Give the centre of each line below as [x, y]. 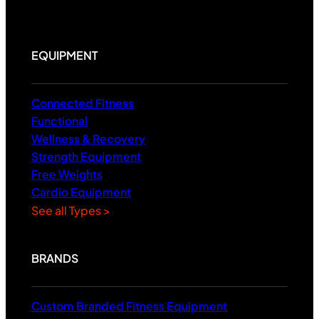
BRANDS [54, 258]
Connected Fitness [82, 103]
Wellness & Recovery [88, 138]
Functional [59, 121]
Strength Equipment [86, 156]
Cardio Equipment [81, 192]
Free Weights [67, 174]
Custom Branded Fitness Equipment [129, 306]
